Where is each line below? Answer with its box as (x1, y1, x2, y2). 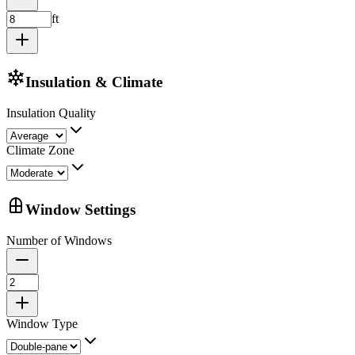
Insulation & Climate (25, 74, 162, 91)
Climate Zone (6, 143, 74, 158)
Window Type (6, 316, 78, 330)
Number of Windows (6, 233, 112, 247)
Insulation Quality (6, 106, 96, 120)
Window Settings (25, 200, 136, 218)
